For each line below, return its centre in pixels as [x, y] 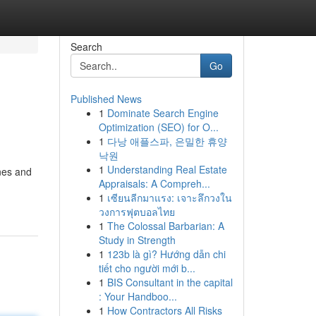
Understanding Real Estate [167, 169]
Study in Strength [137, 240]
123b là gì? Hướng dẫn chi [166, 254]
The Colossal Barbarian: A [165, 226]
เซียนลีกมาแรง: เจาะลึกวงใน [169, 197]
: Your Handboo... [138, 296]
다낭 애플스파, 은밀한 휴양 [167, 141]
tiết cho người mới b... [147, 268]
